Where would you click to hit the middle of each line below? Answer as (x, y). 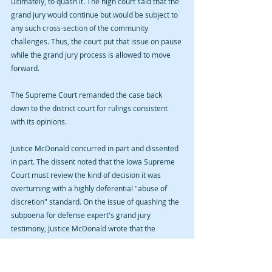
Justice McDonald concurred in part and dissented (96, 148)
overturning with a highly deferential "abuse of (90, 189)
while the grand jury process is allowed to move (92, 55)
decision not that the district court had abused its (94, 255)
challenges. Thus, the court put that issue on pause (97, 42)
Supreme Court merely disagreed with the (83, 242)
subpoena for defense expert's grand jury (82, 215)
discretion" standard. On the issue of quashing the (96, 202)
